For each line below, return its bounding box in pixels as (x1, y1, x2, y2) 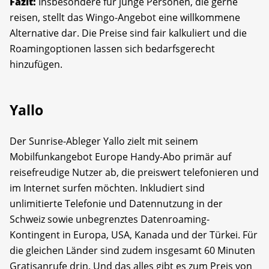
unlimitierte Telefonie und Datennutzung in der (10, 196, 223, 210)
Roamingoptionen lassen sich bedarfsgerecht (10, 41, 215, 55)
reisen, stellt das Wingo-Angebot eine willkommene (10, 10, 240, 24)
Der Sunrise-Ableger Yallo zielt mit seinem (10, 134, 198, 148)
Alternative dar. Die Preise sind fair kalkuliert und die (10, 26, 247, 40)
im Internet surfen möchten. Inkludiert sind (10, 181, 205, 195)
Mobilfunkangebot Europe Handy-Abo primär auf (10, 150, 231, 163)
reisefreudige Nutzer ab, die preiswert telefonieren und (10, 165, 259, 179)
